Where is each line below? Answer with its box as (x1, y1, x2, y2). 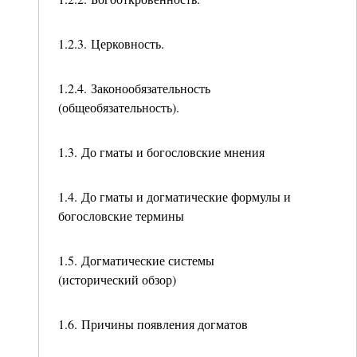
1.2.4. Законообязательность (58, 80, 210, 96)
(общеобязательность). (58, 99, 179, 116)
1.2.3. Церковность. (58, 35, 164, 52)
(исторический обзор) (58, 271, 176, 288)
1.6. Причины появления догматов (58, 316, 248, 332)
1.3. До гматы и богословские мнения (58, 143, 265, 160)
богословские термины (58, 207, 184, 224)
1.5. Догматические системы (58, 252, 214, 269)
